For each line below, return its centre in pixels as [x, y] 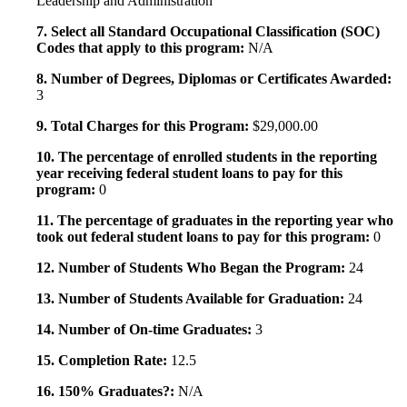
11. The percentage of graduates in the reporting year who [215, 221]
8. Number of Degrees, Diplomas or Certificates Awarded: [214, 79]
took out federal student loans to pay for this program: [205, 237]
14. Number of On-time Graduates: [146, 330]
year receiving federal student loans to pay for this [189, 174]
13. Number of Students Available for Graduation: [192, 299]
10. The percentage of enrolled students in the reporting [207, 157]
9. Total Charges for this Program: [144, 126]
